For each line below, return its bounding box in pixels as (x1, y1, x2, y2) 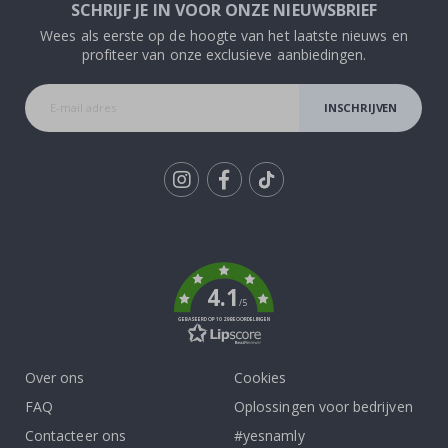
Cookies (234, 367, 287, 387)
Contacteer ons (25, 425, 126, 445)
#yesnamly (234, 425, 305, 445)
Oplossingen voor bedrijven (234, 396, 413, 416)
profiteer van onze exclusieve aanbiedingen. (81, 44, 367, 64)
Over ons (25, 367, 85, 387)
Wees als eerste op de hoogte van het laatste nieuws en (40, 25, 408, 45)
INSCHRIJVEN (324, 99, 398, 115)
